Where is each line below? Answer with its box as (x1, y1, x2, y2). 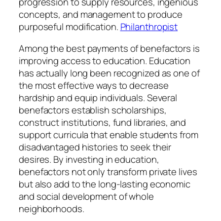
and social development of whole (19, 189, 154, 203)
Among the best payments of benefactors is (19, 41, 200, 55)
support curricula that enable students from (19, 128, 198, 141)
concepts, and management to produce (19, 8, 183, 21)
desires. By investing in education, (19, 152, 159, 166)
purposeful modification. (19, 20, 120, 34)
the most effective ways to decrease (19, 78, 169, 92)
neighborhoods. (19, 202, 84, 215)
